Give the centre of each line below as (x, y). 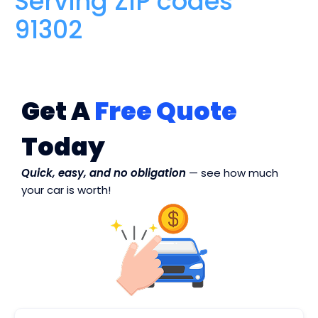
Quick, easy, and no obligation (104, 173)
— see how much (232, 173)
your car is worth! (66, 190)
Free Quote (166, 111)
